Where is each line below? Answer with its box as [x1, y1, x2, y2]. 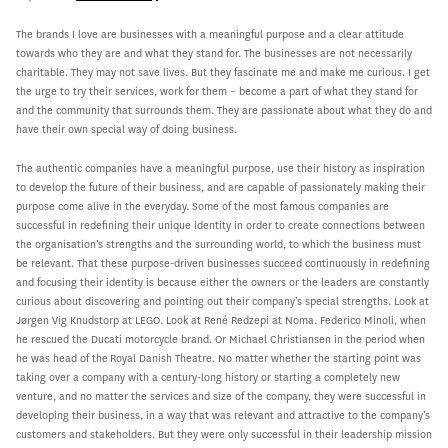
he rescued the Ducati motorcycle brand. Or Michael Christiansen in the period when [16, 332, 425, 346]
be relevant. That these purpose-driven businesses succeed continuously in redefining [16, 256, 430, 270]
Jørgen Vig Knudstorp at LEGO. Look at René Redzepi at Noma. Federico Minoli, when [16, 313, 426, 327]
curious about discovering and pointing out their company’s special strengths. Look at [16, 294, 429, 308]
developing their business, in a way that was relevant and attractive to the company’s [16, 408, 430, 422]
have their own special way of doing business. [16, 122, 237, 136]
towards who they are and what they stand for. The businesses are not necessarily [16, 46, 412, 60]
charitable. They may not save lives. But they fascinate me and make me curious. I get [16, 65, 430, 79]
